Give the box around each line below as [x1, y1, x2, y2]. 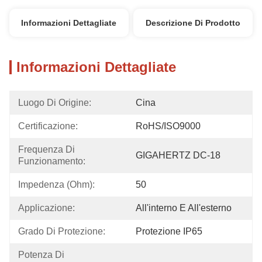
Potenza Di [18, 250, 67, 260]
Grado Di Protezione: [18, 226, 105, 236]
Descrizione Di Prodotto [146, 18, 241, 27]
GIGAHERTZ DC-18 [136, 150, 220, 160]
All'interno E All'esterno [136, 203, 232, 213]
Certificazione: [18, 121, 78, 131]
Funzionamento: [18, 156, 85, 166]
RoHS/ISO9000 [136, 121, 201, 131]
